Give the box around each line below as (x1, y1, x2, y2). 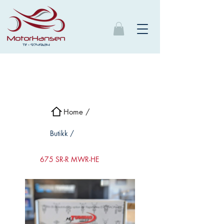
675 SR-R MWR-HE (40, 154, 99, 164)
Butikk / (50, 128, 74, 138)
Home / (63, 106, 90, 116)
